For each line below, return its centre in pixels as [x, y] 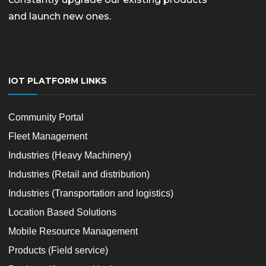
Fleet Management [48, 136]
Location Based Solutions [62, 212]
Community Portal [46, 117]
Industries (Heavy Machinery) [70, 155]
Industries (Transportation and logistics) [91, 193]
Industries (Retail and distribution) [79, 174]
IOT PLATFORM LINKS [58, 81]
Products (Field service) [58, 250]
